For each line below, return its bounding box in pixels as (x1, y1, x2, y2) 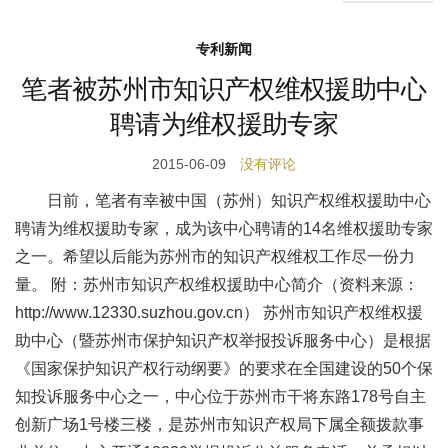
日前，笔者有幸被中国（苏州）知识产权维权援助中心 (47, 192, 431, 209)
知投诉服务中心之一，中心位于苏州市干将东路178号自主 (15, 388, 426, 405)
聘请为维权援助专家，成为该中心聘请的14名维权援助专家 (15, 220, 433, 237)
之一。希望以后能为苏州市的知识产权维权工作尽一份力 (15, 248, 415, 265)
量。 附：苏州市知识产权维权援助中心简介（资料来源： (15, 276, 419, 293)
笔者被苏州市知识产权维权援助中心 (21, 72, 427, 105)
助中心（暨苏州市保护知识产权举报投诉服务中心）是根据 (15, 332, 431, 349)
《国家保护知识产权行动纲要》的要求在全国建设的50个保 (15, 360, 433, 377)
